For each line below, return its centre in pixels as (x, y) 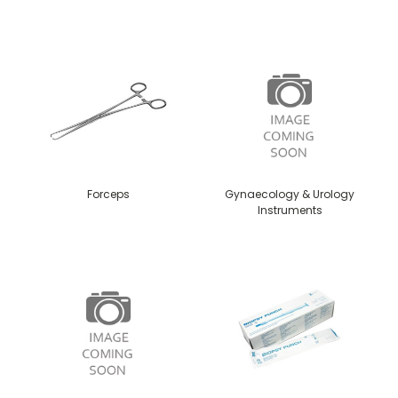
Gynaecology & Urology (290, 194)
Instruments (290, 210)
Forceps (108, 194)
